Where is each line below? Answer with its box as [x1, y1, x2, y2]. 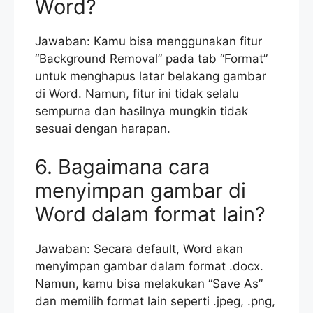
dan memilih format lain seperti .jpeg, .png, [35, 294, 275, 309]
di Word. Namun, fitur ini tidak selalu [35, 86, 239, 101]
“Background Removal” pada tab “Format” [35, 51, 268, 66]
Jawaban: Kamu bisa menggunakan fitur [35, 34, 262, 48]
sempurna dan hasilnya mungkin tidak [35, 103, 248, 118]
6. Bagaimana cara [35, 154, 210, 180]
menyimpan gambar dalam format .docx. [35, 259, 263, 274]
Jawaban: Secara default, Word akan [35, 242, 243, 256]
